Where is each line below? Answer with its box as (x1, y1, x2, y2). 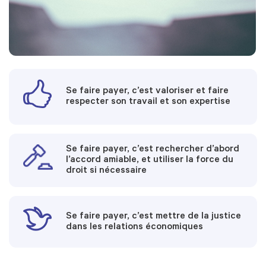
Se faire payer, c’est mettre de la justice (66, 211, 242, 222)
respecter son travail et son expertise (66, 97, 231, 107)
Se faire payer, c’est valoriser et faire (66, 86, 229, 97)
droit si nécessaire (66, 166, 147, 176)
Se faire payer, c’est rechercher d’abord (66, 144, 240, 155)
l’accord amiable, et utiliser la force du (66, 155, 234, 166)
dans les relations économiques (66, 221, 204, 233)
